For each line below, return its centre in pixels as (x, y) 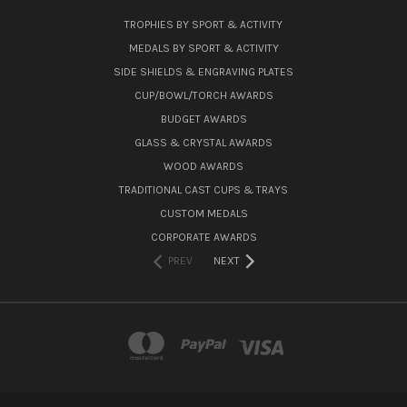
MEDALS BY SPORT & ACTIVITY (203, 48)
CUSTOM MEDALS (203, 213)
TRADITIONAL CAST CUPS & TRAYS (203, 190)
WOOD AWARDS (203, 166)
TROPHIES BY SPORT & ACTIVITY (203, 25)
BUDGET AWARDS (203, 119)
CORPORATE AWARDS (203, 237)
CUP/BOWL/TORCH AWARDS (203, 95)
